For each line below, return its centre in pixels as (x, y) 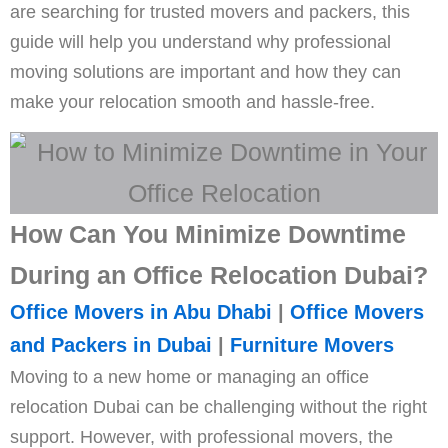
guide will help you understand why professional (200, 41)
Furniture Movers (312, 345)
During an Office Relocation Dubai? (219, 275)
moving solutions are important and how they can (205, 71)
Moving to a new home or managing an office (189, 376)
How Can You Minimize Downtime (208, 234)
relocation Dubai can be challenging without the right (218, 406)
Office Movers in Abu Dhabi (141, 312)
